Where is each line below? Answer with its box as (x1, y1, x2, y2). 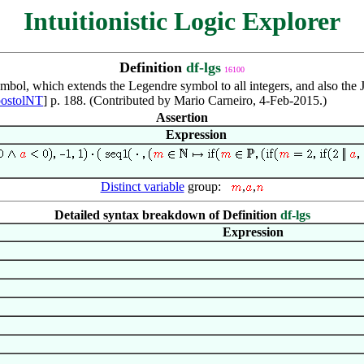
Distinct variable (100, 180, 184, 193)
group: (184, 180, 231, 193)
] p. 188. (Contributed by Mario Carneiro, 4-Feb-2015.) (43, 93, 327, 107)
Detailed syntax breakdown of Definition (54, 208, 280, 222)
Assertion (156, 110, 208, 124)
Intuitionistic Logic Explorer (24, 6, 340, 36)
